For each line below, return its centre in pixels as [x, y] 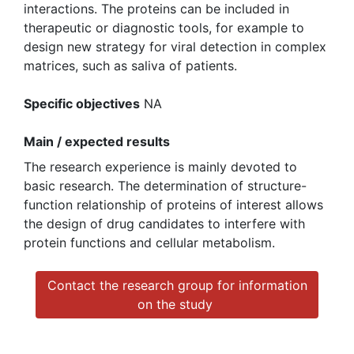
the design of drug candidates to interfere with [164, 223]
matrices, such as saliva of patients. [130, 65]
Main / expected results [97, 141]
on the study [177, 304]
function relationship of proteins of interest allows [173, 204]
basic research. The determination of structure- [165, 185]
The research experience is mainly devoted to [160, 166]
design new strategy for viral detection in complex [175, 46]
